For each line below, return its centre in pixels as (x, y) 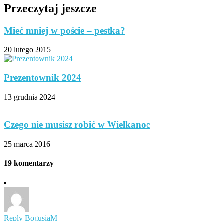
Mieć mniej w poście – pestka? (65, 31)
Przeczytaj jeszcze (50, 9)
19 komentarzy (29, 163)
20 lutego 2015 (27, 50)
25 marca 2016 (27, 144)
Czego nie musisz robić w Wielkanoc (77, 125)
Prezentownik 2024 (43, 77)
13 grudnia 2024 (30, 97)
